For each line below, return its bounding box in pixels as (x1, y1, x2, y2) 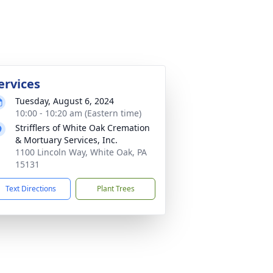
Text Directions (5, 183, 56, 194)
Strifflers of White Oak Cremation (15, 122, 150, 133)
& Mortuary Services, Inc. (15, 134, 118, 146)
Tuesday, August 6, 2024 (15, 95, 114, 107)
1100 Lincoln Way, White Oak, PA (15, 146, 147, 158)
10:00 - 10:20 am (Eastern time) (15, 107, 141, 119)
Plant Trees (96, 183, 135, 194)
